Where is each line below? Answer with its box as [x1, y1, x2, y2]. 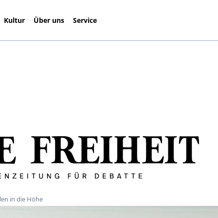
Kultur [4, 15, 25, 25]
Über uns [34, 15, 65, 25]
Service [73, 15, 97, 25]
